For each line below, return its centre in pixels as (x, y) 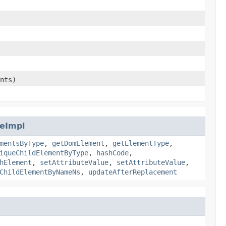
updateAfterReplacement (133, 172)
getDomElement (78, 143)
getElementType (141, 143)
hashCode (112, 153)
